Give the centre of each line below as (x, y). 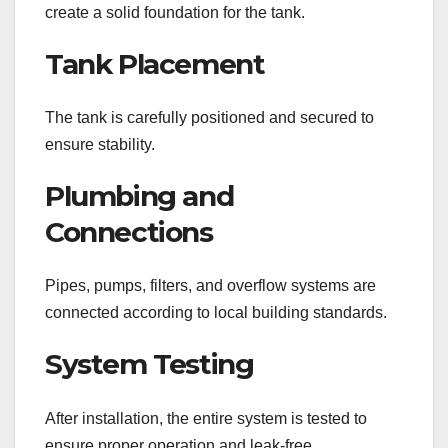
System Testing (149, 364)
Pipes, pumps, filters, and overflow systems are (210, 286)
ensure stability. (100, 145)
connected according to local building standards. (216, 313)
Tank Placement (155, 63)
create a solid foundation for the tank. (175, 12)
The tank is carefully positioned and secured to (209, 118)
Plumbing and (139, 196)
